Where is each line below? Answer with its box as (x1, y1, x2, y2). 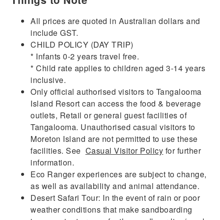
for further (163, 144, 201, 156)
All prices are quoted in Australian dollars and (30, 15, 200, 27)
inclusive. (30, 74, 66, 85)
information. (30, 156, 75, 168)
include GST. (30, 27, 79, 38)
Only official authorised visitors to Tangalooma (30, 85, 202, 97)
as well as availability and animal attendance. (30, 180, 200, 192)
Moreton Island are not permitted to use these (30, 133, 198, 144)
